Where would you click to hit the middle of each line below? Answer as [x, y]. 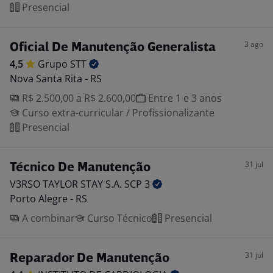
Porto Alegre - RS [48, 199]
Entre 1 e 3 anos [184, 98]
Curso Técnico [119, 218]
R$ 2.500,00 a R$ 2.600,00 [78, 98]
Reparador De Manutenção [90, 259]
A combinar [47, 218]
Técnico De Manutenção [80, 168]
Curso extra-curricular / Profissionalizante [117, 113]
